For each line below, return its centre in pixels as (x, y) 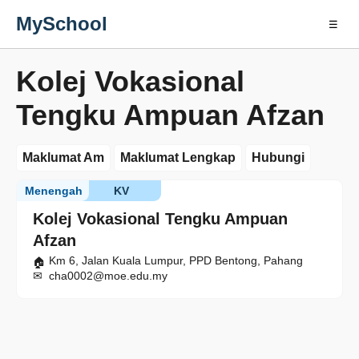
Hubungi (278, 157)
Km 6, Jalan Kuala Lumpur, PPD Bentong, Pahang (176, 260)
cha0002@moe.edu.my (108, 276)
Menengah (54, 191)
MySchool (62, 24)
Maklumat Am (63, 157)
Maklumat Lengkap (178, 157)
